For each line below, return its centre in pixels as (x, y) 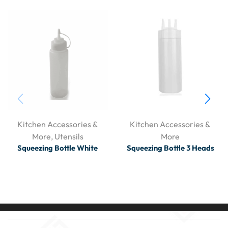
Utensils (69, 137)
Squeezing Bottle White (58, 148)
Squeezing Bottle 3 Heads (170, 148)
